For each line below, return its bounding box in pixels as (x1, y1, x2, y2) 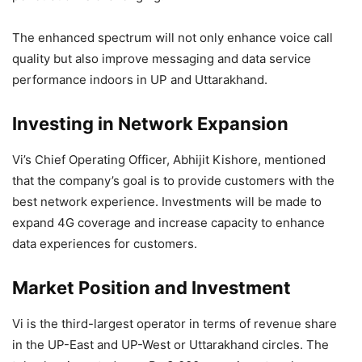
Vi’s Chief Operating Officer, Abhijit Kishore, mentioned (12, 152, 326, 168)
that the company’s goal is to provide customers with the (12, 173, 335, 189)
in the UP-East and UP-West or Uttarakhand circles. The (12, 337, 329, 353)
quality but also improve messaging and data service (12, 51, 311, 67)
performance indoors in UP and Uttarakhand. (12, 72, 267, 88)
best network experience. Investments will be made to (12, 194, 322, 210)
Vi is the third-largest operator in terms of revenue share (12, 316, 337, 332)
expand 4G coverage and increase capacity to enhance (12, 215, 325, 231)
